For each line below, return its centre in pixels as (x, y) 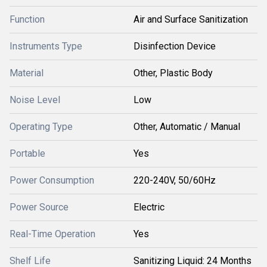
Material (27, 73)
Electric (149, 207)
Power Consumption (52, 180)
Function (27, 19)
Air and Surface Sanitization (191, 19)
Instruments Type (46, 46)
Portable (27, 153)
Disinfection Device (175, 46)
